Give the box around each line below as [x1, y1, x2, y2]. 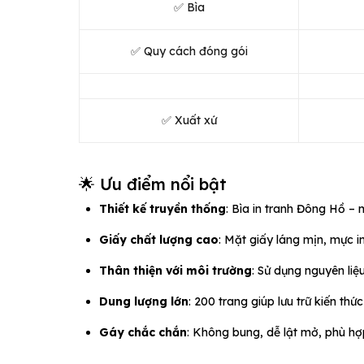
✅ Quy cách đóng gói [130, 43, 248, 58]
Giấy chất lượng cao [99, 232, 219, 247]
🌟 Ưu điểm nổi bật [79, 173, 227, 194]
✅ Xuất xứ [161, 112, 217, 128]
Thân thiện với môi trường [99, 262, 252, 278]
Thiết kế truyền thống [99, 201, 226, 216]
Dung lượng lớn [99, 293, 188, 309]
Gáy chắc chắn [99, 324, 187, 340]
